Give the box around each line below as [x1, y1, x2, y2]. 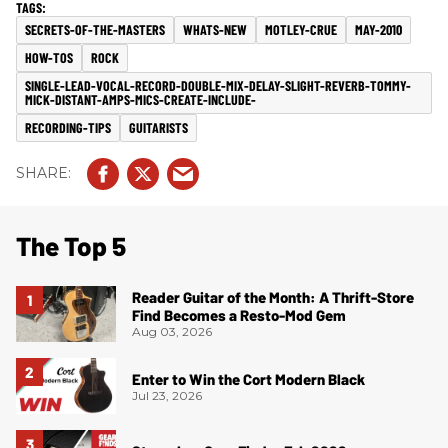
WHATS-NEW [183, 20, 247, 38]
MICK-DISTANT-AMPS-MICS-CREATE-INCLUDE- [25, 90, 256, 108]
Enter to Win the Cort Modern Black [132, 369, 365, 388]
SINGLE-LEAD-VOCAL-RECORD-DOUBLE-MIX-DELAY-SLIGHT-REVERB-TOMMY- [25, 76, 411, 94]
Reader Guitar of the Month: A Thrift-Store [132, 288, 414, 307]
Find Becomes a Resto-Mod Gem [132, 306, 346, 325]
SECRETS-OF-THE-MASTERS [25, 20, 165, 38]
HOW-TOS [25, 48, 73, 66]
